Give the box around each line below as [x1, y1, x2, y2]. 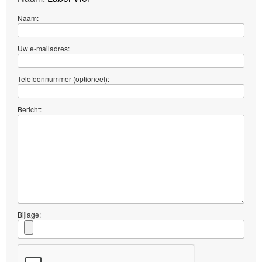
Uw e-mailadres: [18, 43, 70, 54]
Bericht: [18, 104, 42, 115]
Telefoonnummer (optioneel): [18, 74, 109, 84]
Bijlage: [18, 209, 41, 220]
